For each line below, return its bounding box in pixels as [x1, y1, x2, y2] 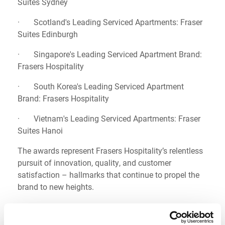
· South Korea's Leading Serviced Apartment [18, 80, 184, 91]
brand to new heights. [18, 181, 94, 192]
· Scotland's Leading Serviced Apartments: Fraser [18, 16, 202, 27]
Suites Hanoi [18, 125, 63, 136]
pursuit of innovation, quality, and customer [18, 157, 171, 168]
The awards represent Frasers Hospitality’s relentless [18, 145, 203, 156]
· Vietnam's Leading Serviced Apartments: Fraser [18, 113, 200, 124]
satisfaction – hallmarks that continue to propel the [18, 169, 199, 180]
